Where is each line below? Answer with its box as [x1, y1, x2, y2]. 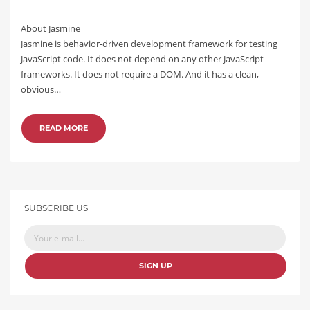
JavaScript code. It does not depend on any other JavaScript [21, 53, 264, 65]
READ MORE [39, 123, 88, 133]
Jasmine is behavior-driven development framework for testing [21, 37, 277, 50]
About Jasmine [21, 22, 82, 35]
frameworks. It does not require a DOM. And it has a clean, [21, 68, 259, 80]
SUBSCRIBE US [24, 203, 88, 213]
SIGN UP [139, 261, 172, 271]
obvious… [21, 83, 61, 95]
